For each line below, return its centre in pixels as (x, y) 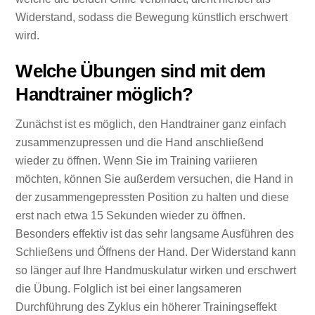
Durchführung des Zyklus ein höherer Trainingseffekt (146, 307)
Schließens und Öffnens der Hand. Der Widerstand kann (156, 252)
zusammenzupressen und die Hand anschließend (140, 142)
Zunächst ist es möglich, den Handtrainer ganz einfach (151, 124)
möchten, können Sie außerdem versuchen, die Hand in (155, 179)
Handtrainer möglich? (104, 94)
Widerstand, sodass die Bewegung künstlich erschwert (152, 17)
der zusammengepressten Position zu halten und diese (153, 197)
